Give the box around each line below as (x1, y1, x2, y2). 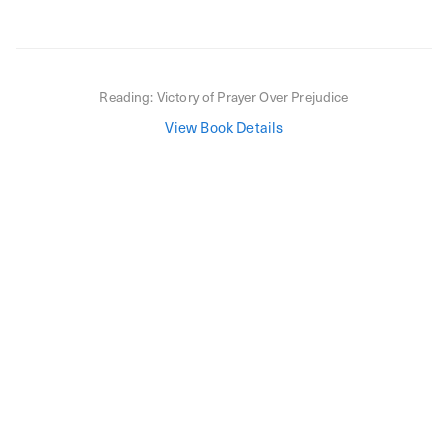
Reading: (99, 86, 157, 106)
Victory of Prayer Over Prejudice (156, 86, 349, 106)
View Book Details (164, 116, 284, 137)
